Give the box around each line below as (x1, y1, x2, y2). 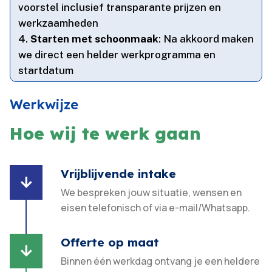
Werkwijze (10, 96, 79, 114)
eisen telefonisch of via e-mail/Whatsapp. (61, 201, 251, 215)
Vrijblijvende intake (61, 166, 177, 182)
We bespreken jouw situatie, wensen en (61, 186, 242, 200)
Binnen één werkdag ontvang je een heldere (61, 254, 260, 268)
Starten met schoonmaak (30, 33, 159, 46)
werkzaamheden (18, 17, 99, 30)
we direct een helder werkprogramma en (18, 49, 216, 61)
